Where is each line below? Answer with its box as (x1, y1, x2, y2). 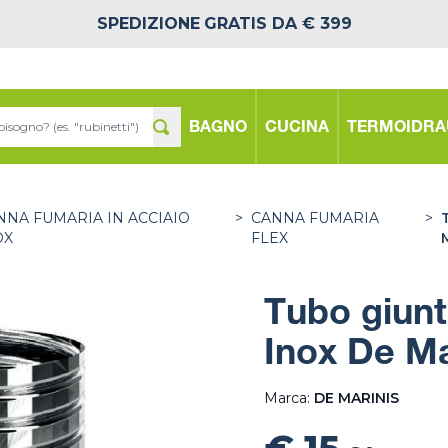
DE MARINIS (314, 389, 399, 407)
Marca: (264, 389, 314, 407)
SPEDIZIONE (96, 14, 200, 33)
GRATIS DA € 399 (203, 14, 352, 33)
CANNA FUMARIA (251, 209, 380, 227)
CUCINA (265, 120, 329, 137)
